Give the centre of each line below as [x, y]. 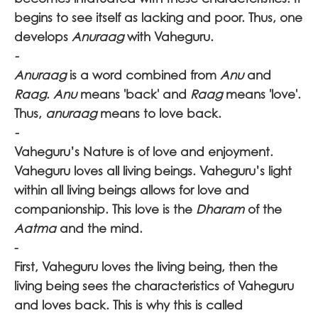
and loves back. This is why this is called [128, 305]
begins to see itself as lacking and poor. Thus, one [158, 17]
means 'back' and [135, 94]
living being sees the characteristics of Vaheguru [154, 286]
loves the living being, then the [190, 267]
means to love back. [163, 113]
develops [43, 37]
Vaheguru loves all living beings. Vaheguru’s [139, 171]
